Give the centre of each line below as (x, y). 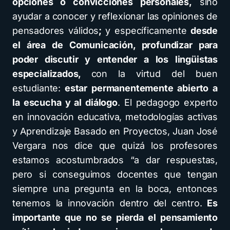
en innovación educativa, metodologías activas (115, 117)
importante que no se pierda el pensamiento (115, 217)
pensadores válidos (56, 31)
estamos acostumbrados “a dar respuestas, (115, 160)
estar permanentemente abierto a (139, 88)
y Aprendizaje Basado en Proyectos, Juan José (115, 131)
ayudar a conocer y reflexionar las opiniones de (115, 16)
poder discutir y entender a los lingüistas (115, 59)
